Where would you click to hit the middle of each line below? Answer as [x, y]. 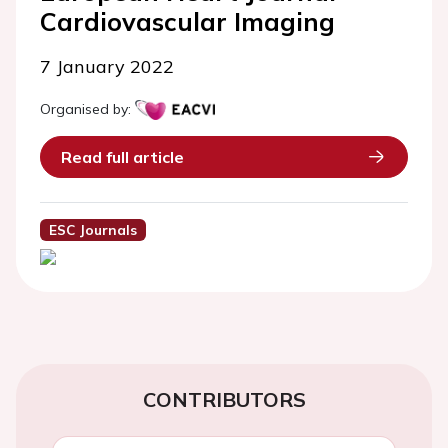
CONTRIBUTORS [224, 400]
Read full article [122, 157]
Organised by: [85, 109]
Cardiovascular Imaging [187, 21]
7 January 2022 [107, 66]
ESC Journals [92, 230]
